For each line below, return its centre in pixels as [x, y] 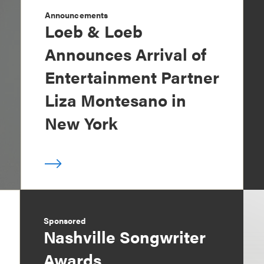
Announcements [76, 15]
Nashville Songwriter [125, 237]
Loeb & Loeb [93, 31]
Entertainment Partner [132, 77]
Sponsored [65, 221]
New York [81, 123]
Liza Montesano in [115, 100]
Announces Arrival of [125, 54]
